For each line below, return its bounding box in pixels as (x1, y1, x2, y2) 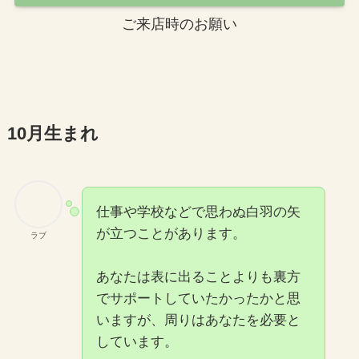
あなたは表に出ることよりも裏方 (95, 268, 301, 284)
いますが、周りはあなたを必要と (95, 312, 301, 328)
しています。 (95, 333, 178, 349)
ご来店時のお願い (122, 16, 237, 33)
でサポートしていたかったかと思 (95, 290, 301, 306)
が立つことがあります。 (95, 225, 246, 241)
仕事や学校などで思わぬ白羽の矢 (95, 204, 301, 220)
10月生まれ (6, 123, 99, 143)
